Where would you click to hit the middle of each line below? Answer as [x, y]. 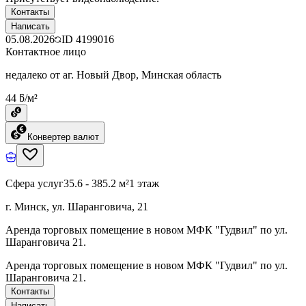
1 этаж [144, 183]
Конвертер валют [63, 137]
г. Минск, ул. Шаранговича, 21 [77, 206]
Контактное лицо [46, 51]
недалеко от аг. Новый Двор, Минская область [113, 74]
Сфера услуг [34, 183]
